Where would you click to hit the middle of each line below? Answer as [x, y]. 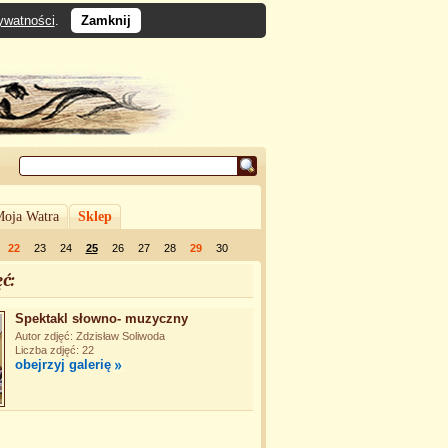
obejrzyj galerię [63, 364]
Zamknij [105, 20]
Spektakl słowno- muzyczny [101, 318]
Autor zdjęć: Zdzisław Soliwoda [90, 336]
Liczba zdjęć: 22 [54, 350]
